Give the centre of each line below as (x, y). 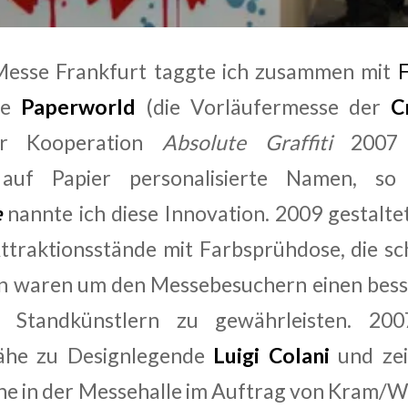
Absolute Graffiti (247, 143)
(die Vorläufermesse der (258, 107)
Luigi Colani (271, 356)
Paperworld (78, 107)
